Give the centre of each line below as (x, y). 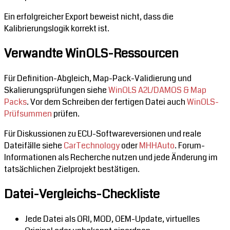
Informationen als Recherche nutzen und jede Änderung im (111, 158)
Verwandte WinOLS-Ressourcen (91, 54)
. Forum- (190, 146)
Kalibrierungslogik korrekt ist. (57, 29)
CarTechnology (92, 146)
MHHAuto (157, 146)
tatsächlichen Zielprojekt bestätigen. (72, 169)
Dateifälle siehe (34, 146)
